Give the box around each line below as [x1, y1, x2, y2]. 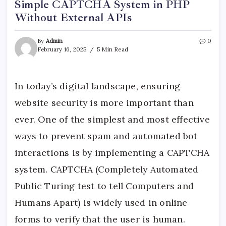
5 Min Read [95, 46, 129, 53]
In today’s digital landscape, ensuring [15, 80, 181, 92]
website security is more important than [15, 97, 194, 109]
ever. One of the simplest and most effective [15, 114, 210, 126]
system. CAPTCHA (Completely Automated [15, 163, 199, 176]
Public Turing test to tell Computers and [15, 180, 194, 192]
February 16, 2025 [37, 46, 87, 53]
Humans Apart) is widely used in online [15, 197, 188, 209]
